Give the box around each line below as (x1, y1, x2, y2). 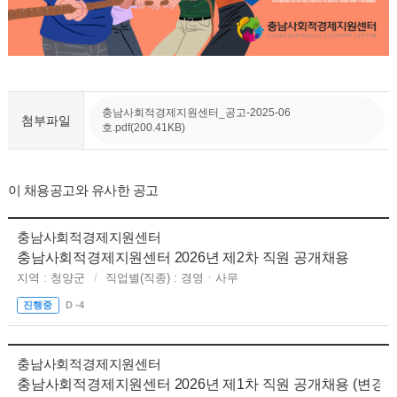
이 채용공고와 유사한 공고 (7, 183, 159, 198)
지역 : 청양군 (16, 271, 85, 285)
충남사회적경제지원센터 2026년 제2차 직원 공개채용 (16, 250, 350, 266)
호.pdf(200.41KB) (102, 121, 186, 135)
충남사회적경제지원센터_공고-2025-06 (102, 106, 292, 120)
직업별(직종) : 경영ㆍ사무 (105, 271, 238, 285)
